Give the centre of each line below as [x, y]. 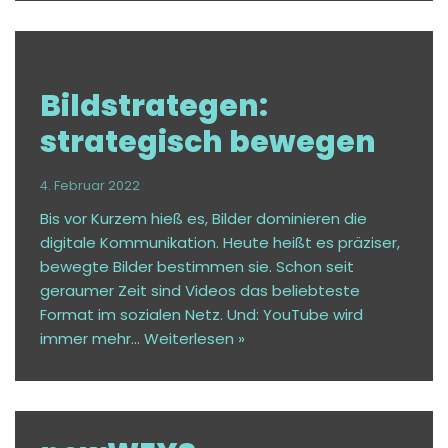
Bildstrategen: [154, 106]
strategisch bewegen [208, 142]
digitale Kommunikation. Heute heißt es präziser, [220, 243]
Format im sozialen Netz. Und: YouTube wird [201, 315]
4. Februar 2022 [90, 186]
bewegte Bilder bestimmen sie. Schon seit [197, 267]
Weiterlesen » [194, 339]
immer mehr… [92, 339]
